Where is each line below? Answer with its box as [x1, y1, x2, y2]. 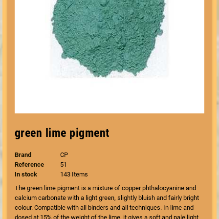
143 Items [60, 171, 88, 178]
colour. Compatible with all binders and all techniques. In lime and [15, 204, 194, 211]
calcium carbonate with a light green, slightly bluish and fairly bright [15, 194, 199, 201]
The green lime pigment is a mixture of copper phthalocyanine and [15, 184, 196, 192]
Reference [15, 161, 44, 168]
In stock [15, 171, 37, 178]
